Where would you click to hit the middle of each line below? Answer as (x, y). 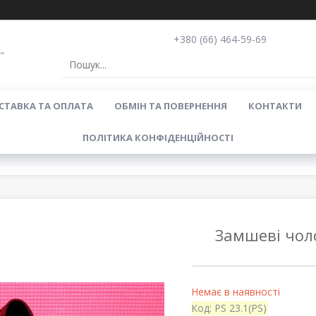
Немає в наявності (235, 292)
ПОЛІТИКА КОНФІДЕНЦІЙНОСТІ (158, 138)
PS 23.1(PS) (240, 308)
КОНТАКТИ (275, 106)
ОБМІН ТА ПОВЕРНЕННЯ (171, 106)
